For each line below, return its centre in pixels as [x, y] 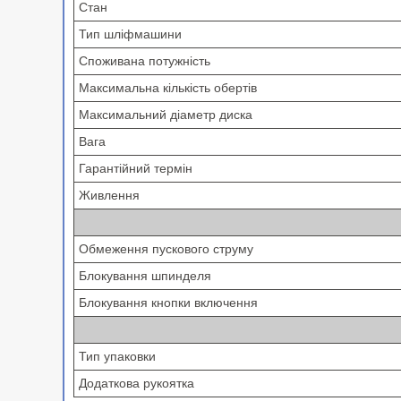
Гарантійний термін [139, 169]
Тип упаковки [121, 357]
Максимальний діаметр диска [169, 115]
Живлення [113, 196]
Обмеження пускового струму [170, 249]
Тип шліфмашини [130, 34]
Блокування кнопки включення [172, 303]
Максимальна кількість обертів [171, 88]
